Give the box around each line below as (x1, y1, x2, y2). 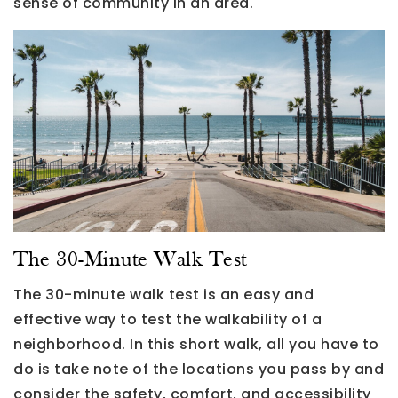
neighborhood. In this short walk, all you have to (13, 333, 379, 354)
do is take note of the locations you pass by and (13, 358, 384, 379)
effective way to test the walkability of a (13, 308, 322, 330)
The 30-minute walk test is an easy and (13, 283, 314, 305)
